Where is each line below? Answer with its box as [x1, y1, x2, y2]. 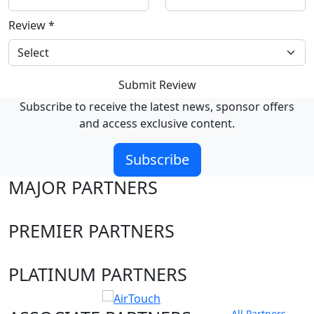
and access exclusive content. [79, 115, 235, 131]
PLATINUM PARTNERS [8, 261, 187, 286]
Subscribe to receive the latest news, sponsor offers [20, 98, 294, 114]
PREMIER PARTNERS [8, 218, 175, 243]
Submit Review [118, 76, 196, 93]
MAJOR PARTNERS [8, 175, 158, 199]
